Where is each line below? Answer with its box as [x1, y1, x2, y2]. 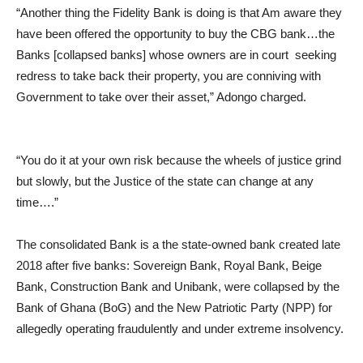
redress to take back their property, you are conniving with [16, 69, 321, 83]
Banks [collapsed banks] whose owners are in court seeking [16, 48, 336, 62]
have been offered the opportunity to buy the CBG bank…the [16, 27, 335, 41]
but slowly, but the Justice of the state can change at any [16, 174, 314, 188]
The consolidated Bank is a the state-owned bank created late [16, 237, 340, 251]
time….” [16, 195, 58, 209]
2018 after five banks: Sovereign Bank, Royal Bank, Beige [16, 258, 322, 272]
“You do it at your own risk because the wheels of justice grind [16, 153, 341, 167]
